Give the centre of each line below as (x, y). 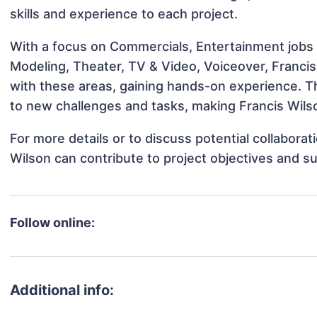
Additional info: (62, 290)
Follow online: (53, 223)
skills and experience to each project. (124, 14)
